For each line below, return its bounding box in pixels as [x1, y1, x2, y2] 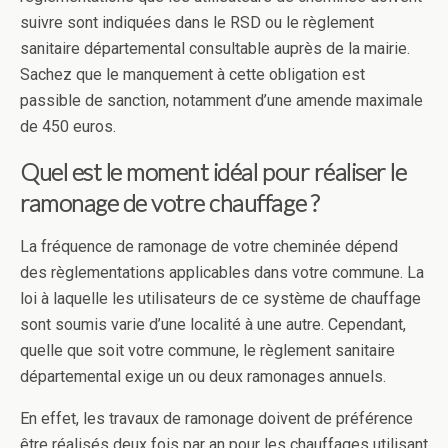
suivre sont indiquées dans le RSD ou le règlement [20, 13, 374, 32]
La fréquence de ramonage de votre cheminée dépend [20, 237, 398, 256]
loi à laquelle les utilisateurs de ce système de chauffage [20, 289, 421, 308]
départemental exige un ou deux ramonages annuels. [20, 367, 390, 386]
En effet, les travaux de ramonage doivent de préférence [20, 409, 413, 428]
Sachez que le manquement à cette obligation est [20, 65, 365, 84]
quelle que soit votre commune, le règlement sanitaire [20, 341, 395, 360]
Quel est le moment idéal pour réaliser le [20, 157, 407, 186]
